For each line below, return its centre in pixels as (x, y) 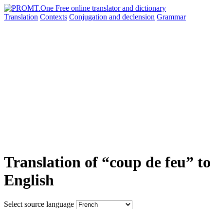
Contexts (54, 17)
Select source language (39, 204)
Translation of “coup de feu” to (107, 162)
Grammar (171, 17)
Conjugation (89, 17)
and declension (132, 17)
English (29, 180)
